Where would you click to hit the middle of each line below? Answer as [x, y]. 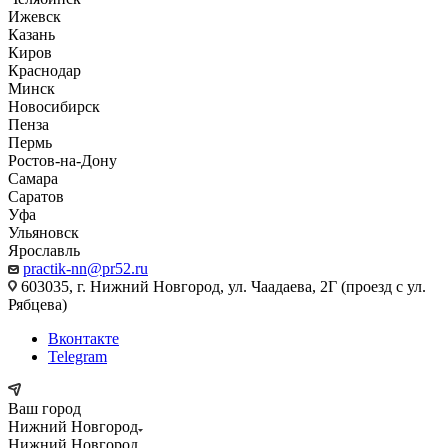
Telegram [77, 356]
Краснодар [44, 70]
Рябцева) [37, 304]
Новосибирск [54, 106]
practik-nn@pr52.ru [85, 268]
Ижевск [34, 16]
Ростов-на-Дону [62, 160]
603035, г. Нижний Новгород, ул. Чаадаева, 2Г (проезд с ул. [221, 286]
